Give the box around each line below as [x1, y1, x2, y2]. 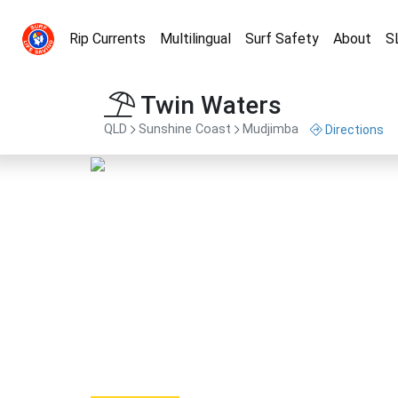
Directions [325, 123, 384, 137]
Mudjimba [243, 122, 298, 138]
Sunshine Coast [139, 122, 231, 138]
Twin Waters [135, 91, 282, 120]
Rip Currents [69, 30, 146, 47]
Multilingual [160, 30, 231, 47]
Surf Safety [245, 30, 319, 47]
